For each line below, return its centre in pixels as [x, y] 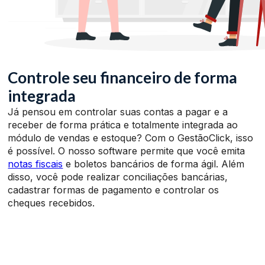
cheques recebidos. [51, 203]
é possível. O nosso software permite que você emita [127, 151]
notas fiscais [35, 164]
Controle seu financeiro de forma [123, 77]
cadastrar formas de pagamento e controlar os [114, 190]
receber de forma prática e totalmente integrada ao [123, 125]
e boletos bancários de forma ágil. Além [154, 164]
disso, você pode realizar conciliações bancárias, [118, 177]
